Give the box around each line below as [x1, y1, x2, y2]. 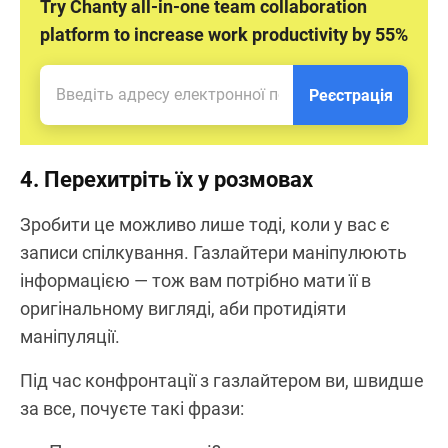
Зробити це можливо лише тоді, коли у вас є [20, 213, 390, 235]
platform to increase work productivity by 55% [40, 23, 408, 45]
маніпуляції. [20, 325, 120, 347]
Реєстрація [308, 85, 393, 105]
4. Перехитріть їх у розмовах [20, 166, 313, 192]
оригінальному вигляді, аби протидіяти [20, 297, 346, 319]
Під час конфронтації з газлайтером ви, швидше [20, 369, 424, 391]
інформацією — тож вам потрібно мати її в [20, 269, 371, 291]
